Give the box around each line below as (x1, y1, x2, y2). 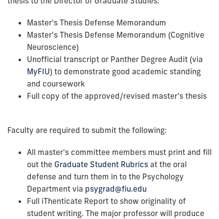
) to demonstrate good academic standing (50, 66, 201, 76)
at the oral (148, 159, 187, 169)
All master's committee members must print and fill (27, 147, 212, 157)
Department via (27, 183, 85, 194)
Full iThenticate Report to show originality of (27, 196, 186, 206)
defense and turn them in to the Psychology (27, 171, 184, 181)
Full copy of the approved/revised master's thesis (27, 90, 207, 101)
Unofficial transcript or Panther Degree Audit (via (27, 54, 203, 64)
